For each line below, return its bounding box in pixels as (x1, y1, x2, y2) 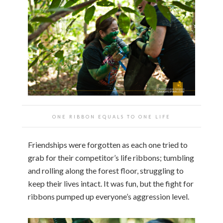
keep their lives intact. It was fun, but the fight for (28, 178, 194, 188)
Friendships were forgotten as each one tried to (28, 139, 188, 149)
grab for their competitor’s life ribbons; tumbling (28, 152, 194, 162)
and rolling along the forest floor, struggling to (28, 165, 184, 175)
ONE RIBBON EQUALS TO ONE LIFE (52, 113, 171, 119)
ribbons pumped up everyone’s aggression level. (28, 191, 189, 201)
